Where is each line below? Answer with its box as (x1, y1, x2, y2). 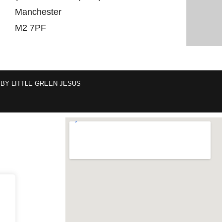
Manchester (15, 7, 62, 17)
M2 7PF (15, 23, 47, 33)
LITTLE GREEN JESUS (11, 80, 81, 88)
